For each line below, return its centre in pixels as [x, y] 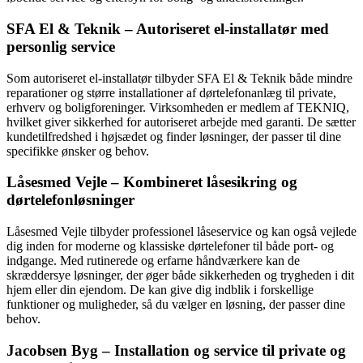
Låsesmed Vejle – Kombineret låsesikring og [152, 182]
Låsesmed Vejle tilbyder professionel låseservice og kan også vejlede [181, 232]
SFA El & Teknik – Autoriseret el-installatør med [168, 28]
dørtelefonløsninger [70, 200]
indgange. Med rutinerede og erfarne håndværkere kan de [153, 261]
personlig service [61, 46]
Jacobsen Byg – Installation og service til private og [176, 350]
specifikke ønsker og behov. [78, 151]
